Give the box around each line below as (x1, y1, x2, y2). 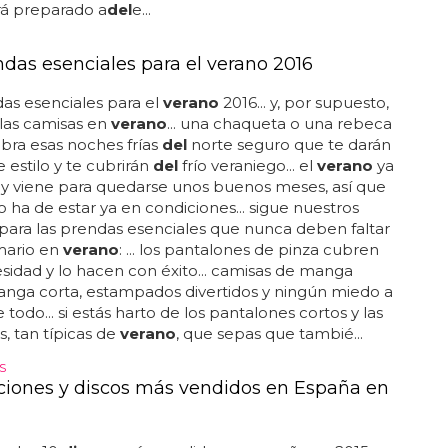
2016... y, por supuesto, (218, 93, 389, 112)
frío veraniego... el (177, 156, 317, 175)
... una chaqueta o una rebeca (166, 114, 392, 133)
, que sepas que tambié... (175, 324, 363, 343)
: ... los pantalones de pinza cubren (118, 240, 379, 259)
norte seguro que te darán (186, 135, 391, 154)
